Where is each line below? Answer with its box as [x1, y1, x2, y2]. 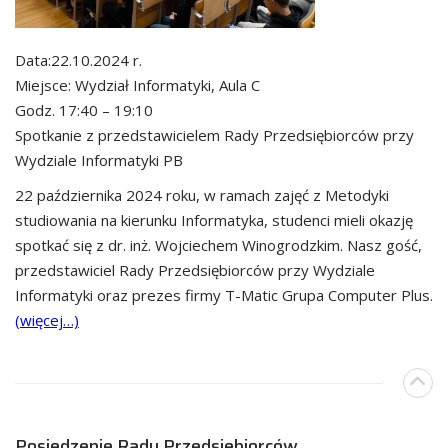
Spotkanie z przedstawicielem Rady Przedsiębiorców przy [15, 124, 414, 145]
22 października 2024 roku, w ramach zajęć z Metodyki [15, 184, 389, 205]
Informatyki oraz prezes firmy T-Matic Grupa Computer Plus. [15, 284, 433, 305]
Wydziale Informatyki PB [15, 149, 183, 170]
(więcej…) [15, 309, 79, 330]
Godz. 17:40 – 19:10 [15, 99, 153, 120]
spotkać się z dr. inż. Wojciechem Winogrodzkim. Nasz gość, [15, 234, 422, 255]
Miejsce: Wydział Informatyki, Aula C [15, 74, 260, 95]
